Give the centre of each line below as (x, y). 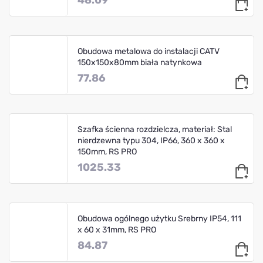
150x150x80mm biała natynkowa (140, 62)
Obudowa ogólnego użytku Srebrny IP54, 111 (159, 218)
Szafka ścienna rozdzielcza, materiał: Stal (155, 129)
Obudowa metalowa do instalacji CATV (149, 51)
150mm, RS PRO (107, 151)
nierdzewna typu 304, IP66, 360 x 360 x (151, 140)
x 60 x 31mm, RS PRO (117, 230)
